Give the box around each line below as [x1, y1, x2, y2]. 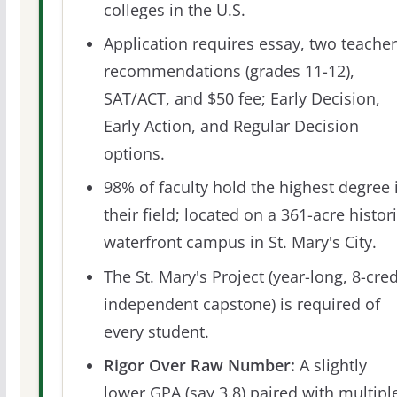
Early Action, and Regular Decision [103, 115, 359, 137]
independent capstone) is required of [103, 292, 380, 315]
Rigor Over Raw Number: [103, 354, 295, 376]
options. [103, 143, 165, 165]
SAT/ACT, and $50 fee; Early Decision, [103, 88, 380, 110]
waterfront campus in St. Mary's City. [103, 231, 377, 253]
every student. [103, 320, 209, 342]
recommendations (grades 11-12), [103, 60, 354, 82]
